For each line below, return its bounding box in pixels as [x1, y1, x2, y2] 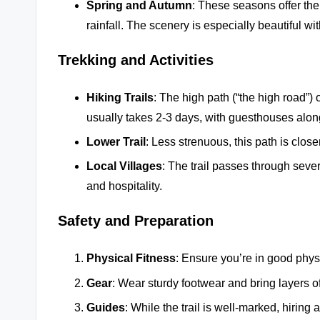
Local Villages [86, 160, 162, 173]
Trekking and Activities [58, 51, 214, 68]
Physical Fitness [86, 252, 176, 265]
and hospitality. [86, 180, 162, 193]
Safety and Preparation [58, 213, 214, 229]
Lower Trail [86, 136, 146, 149]
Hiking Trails [86, 91, 154, 104]
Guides [86, 301, 125, 314]
